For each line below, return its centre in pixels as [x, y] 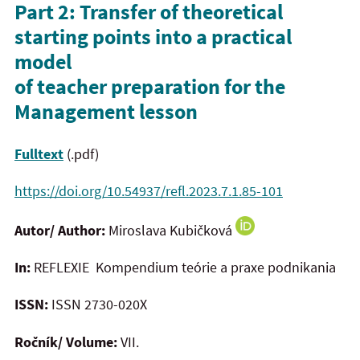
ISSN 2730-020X [98, 305]
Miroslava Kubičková [172, 230]
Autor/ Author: [61, 230]
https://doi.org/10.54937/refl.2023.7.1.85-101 [149, 191]
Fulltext [39, 153]
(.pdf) [81, 153]
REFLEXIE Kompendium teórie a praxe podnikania [183, 267]
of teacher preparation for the [150, 87]
